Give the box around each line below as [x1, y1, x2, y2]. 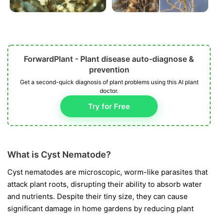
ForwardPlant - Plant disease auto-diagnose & [24, 54, 194, 64]
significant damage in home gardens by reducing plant [7, 204, 194, 214]
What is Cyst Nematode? [7, 149, 111, 160]
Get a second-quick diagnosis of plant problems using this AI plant [19, 78, 199, 86]
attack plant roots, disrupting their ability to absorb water [7, 180, 202, 189]
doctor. [100, 87, 118, 95]
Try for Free [88, 102, 130, 111]
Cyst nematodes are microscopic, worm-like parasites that [7, 167, 208, 177]
